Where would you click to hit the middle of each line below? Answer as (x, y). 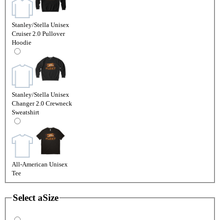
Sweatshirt (26, 112)
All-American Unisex (40, 164)
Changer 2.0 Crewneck (42, 103)
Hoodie (22, 42)
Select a (28, 197)
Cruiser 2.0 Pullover (38, 33)
